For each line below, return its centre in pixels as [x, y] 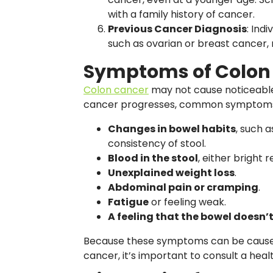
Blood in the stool [153, 158]
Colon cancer [116, 90]
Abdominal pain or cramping [183, 187]
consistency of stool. [157, 144]
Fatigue [128, 202]
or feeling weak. [187, 202]
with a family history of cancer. [181, 14]
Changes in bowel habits [172, 129]
